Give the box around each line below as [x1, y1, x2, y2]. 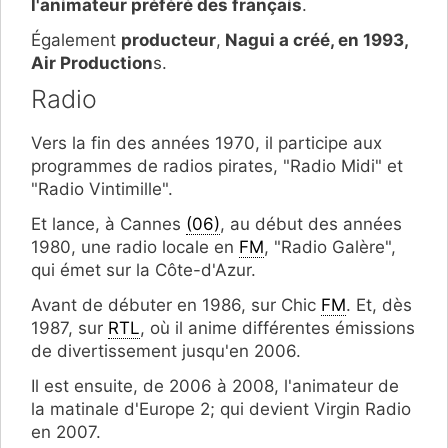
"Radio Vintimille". [31, 178, 173, 199]
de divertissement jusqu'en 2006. [31, 340, 301, 361]
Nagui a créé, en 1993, [221, 30, 408, 51]
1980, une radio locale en [31, 236, 239, 257]
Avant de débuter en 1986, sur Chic [31, 294, 321, 315]
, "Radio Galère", [264, 236, 396, 257]
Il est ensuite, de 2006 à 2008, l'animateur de [31, 375, 399, 396]
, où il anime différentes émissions [140, 317, 415, 338]
